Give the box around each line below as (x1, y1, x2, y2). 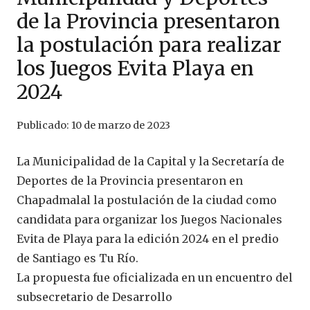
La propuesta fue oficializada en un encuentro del (17, 271, 293, 285)
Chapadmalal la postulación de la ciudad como (17, 193, 277, 208)
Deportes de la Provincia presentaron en (17, 174, 243, 188)
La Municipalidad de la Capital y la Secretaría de (17, 154, 284, 169)
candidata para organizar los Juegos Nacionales (17, 212, 282, 227)
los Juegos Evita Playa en (17, 56, 254, 82)
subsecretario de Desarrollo (17, 290, 172, 304)
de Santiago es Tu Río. (17, 251, 138, 266)
